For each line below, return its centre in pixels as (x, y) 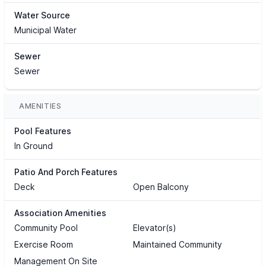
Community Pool (46, 228)
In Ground (34, 146)
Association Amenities (60, 213)
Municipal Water (45, 30)
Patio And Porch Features (66, 172)
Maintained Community (177, 245)
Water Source (42, 15)
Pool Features (43, 131)
